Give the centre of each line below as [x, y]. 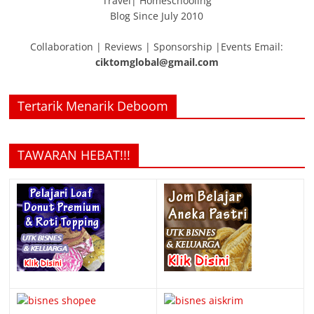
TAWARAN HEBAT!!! [74, 155]
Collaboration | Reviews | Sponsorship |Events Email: [157, 46]
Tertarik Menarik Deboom [93, 105]
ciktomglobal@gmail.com [157, 62]
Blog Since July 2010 [157, 15]
